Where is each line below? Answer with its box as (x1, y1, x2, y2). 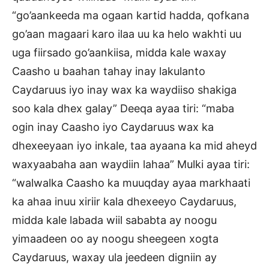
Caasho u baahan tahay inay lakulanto (12, 65, 205, 78)
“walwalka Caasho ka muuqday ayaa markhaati (12, 177, 250, 190)
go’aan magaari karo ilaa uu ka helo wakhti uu (12, 28, 241, 41)
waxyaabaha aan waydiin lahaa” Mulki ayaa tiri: (12, 158, 250, 171)
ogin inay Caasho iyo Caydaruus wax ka (12, 121, 214, 134)
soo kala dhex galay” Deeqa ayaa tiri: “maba (12, 102, 234, 115)
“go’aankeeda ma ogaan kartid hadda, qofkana (12, 9, 249, 22)
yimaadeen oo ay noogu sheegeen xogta (12, 232, 219, 246)
